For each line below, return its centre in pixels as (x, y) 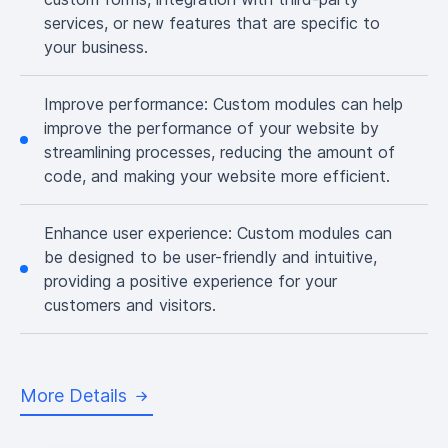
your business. (96, 47)
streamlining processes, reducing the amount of (219, 152)
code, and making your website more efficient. (217, 176)
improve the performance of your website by (211, 128)
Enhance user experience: (140, 233)
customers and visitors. (130, 305)
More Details (73, 396)
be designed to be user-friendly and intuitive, (210, 257)
